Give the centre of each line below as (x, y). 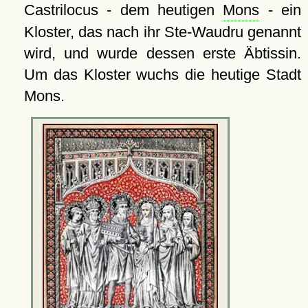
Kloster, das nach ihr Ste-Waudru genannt (162, 32)
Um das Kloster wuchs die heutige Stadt (162, 74)
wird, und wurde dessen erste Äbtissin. (162, 53)
